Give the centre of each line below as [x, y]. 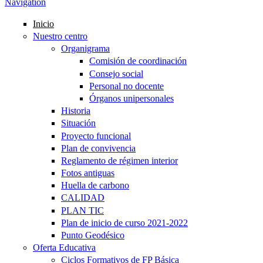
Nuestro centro [60, 36]
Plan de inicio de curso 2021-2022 [124, 222]
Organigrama [85, 49]
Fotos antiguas [88, 173]
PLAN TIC [82, 210]
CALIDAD [83, 198]
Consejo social [116, 73]
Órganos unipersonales [131, 98]
